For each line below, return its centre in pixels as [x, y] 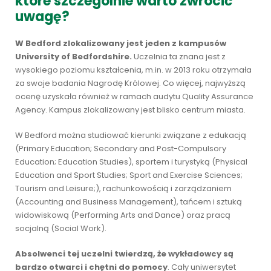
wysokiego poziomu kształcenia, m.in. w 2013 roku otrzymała [133, 70]
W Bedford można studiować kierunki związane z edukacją [131, 135]
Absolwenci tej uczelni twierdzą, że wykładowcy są [124, 254]
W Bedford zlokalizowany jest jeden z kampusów [121, 43]
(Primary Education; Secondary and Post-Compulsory [121, 149]
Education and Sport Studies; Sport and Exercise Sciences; [129, 175]
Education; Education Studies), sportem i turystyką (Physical [131, 162]
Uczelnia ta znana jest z [179, 57]
